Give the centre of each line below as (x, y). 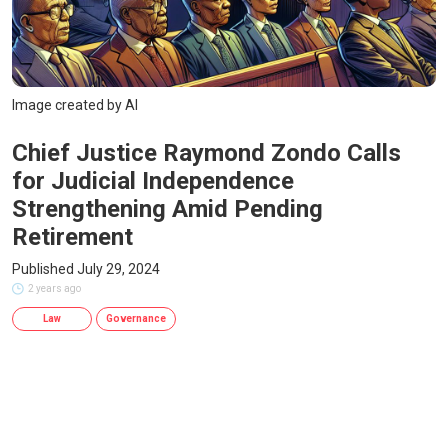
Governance (136, 318)
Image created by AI (75, 105)
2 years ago (54, 288)
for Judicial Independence (153, 181)
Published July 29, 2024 (86, 269)
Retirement (72, 237)
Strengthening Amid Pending (167, 209)
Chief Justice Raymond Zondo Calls (206, 153)
